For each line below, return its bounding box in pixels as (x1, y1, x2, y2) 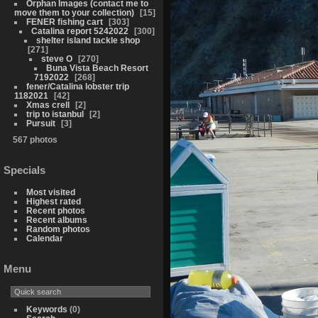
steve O (40, 53, 72, 63)
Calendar (26, 233, 63, 243)
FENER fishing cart (26, 16, 103, 26)
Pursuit (26, 118, 55, 128)
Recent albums (26, 214, 87, 224)
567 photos (12, 134, 57, 144)
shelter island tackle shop (35, 35, 140, 45)
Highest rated (26, 196, 81, 206)
